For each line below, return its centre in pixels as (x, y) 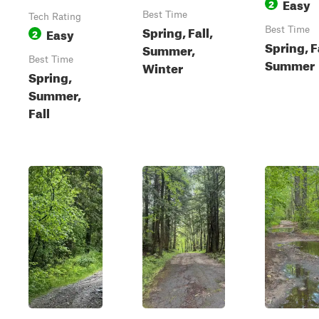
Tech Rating (55, 16)
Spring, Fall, (178, 31)
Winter (163, 67)
